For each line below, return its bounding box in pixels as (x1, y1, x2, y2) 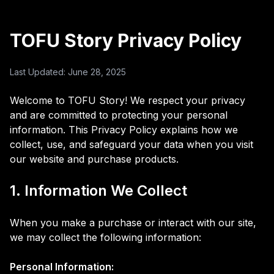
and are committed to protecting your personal (10, 109, 228, 121)
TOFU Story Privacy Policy (10, 29, 242, 51)
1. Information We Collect (10, 182, 187, 199)
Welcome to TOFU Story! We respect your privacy (10, 94, 245, 106)
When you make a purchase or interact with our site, (10, 217, 256, 229)
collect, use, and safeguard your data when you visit (10, 138, 253, 150)
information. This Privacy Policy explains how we (10, 124, 238, 136)
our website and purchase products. (10, 153, 179, 165)
